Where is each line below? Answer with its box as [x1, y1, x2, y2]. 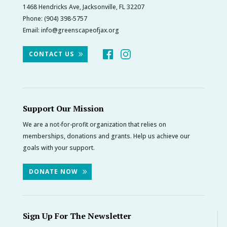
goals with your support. [22, 143, 95, 152]
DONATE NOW [28, 167, 78, 176]
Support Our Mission [22, 102, 104, 114]
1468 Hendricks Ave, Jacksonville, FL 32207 [22, 2, 144, 11]
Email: [22, 25, 41, 34]
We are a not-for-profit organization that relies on [22, 120, 166, 129]
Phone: [22, 14, 44, 23]
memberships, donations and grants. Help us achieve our [22, 131, 190, 140]
